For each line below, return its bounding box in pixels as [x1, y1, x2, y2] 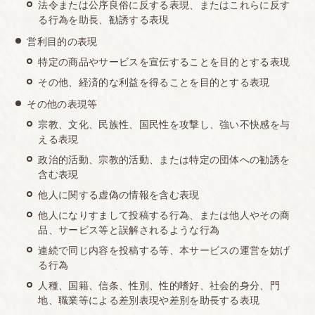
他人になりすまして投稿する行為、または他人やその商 [38, 209, 290, 221]
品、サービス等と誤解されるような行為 [38, 224, 220, 236]
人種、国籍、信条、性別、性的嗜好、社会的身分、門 [38, 279, 281, 291]
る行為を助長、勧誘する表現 [38, 13, 169, 25]
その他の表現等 [27, 98, 98, 110]
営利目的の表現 [27, 35, 98, 47]
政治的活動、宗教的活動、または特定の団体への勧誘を [38, 153, 290, 165]
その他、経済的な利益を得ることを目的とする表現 [38, 76, 270, 88]
